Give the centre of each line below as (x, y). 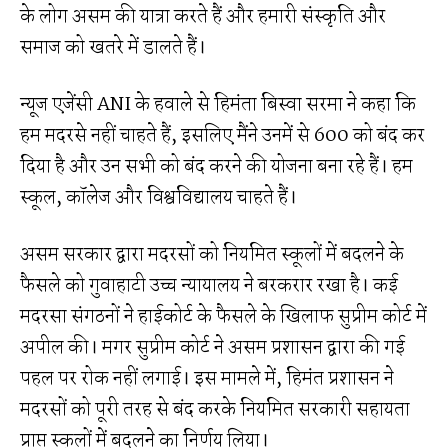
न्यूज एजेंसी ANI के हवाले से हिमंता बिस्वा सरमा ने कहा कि (218, 104)
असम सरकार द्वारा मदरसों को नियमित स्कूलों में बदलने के (212, 254)
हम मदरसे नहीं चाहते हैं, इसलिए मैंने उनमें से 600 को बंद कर (222, 135)
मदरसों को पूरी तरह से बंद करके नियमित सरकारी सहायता (215, 409)
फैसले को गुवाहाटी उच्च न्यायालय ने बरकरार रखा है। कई (209, 285)
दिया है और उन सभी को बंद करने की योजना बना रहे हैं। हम (216, 166)
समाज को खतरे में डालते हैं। (113, 47)
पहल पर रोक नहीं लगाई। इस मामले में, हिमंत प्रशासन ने (207, 378)
